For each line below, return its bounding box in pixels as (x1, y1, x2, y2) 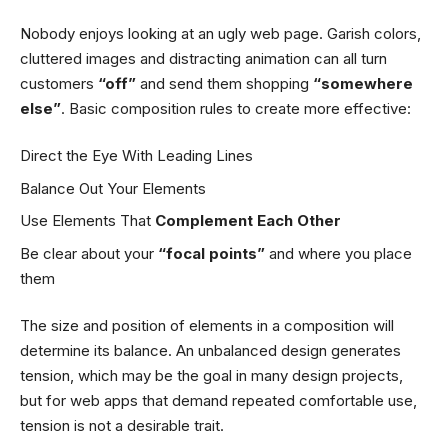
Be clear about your (20, 243, 158, 263)
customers (20, 73, 98, 93)
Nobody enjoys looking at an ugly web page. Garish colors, (20, 23, 421, 43)
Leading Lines (157, 146, 253, 166)
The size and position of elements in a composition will (20, 316, 394, 336)
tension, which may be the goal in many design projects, (20, 366, 403, 386)
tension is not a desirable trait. (20, 416, 224, 436)
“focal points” (158, 243, 265, 263)
